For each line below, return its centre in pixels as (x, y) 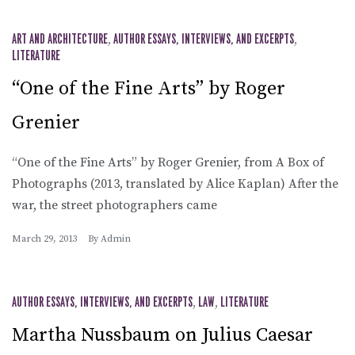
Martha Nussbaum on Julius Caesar (162, 335)
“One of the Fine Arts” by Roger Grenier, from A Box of (168, 162)
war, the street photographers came (115, 205)
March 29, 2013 (45, 239)
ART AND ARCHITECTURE (60, 39)
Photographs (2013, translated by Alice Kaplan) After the (175, 183)
